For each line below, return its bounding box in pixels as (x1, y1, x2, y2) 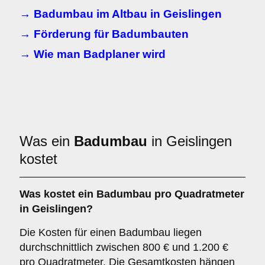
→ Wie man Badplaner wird (20, 48, 166, 60)
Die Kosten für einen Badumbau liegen (20, 227, 202, 238)
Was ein (20, 133, 74, 149)
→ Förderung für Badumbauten (20, 28, 189, 40)
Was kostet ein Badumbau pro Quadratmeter (20, 188, 244, 200)
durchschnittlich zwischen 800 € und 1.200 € (20, 241, 228, 253)
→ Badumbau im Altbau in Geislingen (20, 8, 222, 20)
